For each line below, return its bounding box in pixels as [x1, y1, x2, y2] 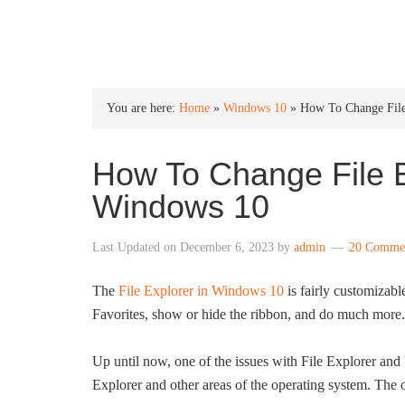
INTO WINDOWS [92, 16, 283, 41]
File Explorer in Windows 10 [118, 283, 284, 298]
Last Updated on [92, 240, 180, 254]
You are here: [107, 101, 179, 115]
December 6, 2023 [180, 240, 274, 254]
